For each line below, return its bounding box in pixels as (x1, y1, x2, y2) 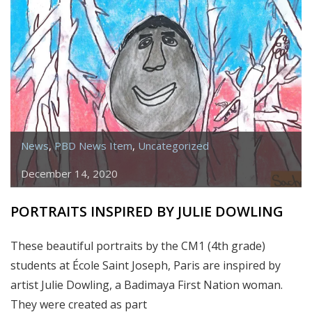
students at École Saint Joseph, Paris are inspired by (10, 258, 281, 273)
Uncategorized (138, 139, 209, 153)
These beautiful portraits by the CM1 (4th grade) (10, 238, 265, 253)
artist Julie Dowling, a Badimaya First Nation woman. (10, 277, 283, 292)
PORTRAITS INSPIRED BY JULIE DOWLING (10, 202, 283, 221)
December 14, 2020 (21, 166, 118, 180)
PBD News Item (54, 139, 132, 153)
